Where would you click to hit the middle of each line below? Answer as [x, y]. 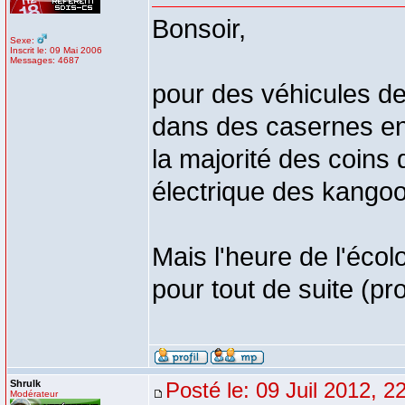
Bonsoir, [199, 29]
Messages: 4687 [45, 60]
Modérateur [34, 394]
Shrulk [25, 383]
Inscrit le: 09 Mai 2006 [56, 50]
